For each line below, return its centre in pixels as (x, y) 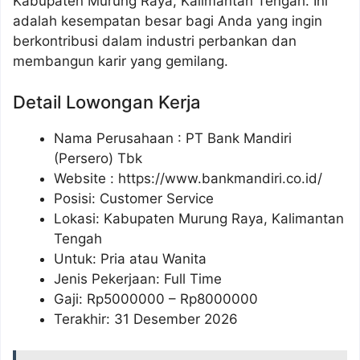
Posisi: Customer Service (134, 199)
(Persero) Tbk (98, 159)
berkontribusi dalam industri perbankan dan (155, 41)
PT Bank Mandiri (239, 139)
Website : (86, 179)
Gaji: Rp (79, 299)
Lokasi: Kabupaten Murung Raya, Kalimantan (199, 219)
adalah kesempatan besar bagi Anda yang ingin (168, 20)
